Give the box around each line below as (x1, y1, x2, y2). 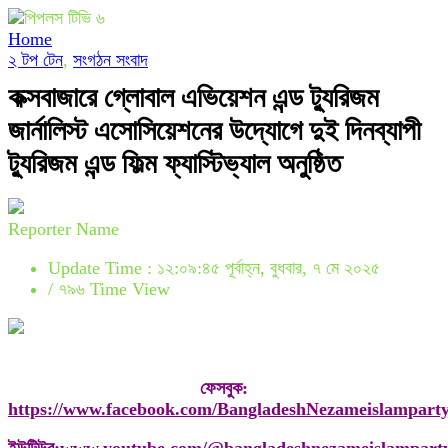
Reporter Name (8, 219, 119, 239)
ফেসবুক (200, 378, 242, 398)
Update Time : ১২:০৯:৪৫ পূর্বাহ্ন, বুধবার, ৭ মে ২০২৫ (48, 258, 380, 278)
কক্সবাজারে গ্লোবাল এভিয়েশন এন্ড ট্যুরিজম (8, 82, 379, 113)
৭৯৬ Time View (58, 279, 170, 299)
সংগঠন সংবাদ (73, 50, 148, 70)
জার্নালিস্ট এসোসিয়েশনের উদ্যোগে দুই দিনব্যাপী (8, 115, 421, 146)
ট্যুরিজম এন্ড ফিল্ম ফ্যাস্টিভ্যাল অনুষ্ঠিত (8, 148, 341, 179)
